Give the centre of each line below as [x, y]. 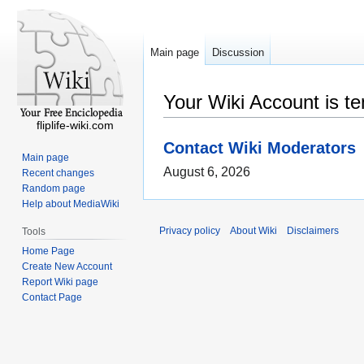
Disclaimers [313, 231]
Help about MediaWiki [71, 204]
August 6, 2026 [207, 172]
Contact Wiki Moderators [260, 147]
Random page [54, 188]
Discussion [238, 53]
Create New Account [67, 266]
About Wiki [253, 231]
